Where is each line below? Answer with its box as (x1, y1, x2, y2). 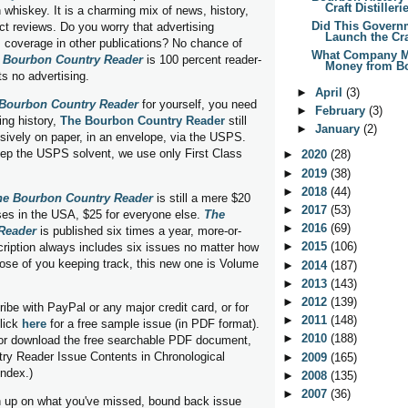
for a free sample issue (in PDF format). (46, 317, 260, 331)
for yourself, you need (138, 97, 257, 111)
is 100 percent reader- (143, 52, 261, 66)
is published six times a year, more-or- (36, 223, 241, 238)
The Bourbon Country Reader (60, 113, 225, 127)
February (315, 103, 370, 117)
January (315, 121, 364, 136)
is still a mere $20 (153, 190, 250, 205)
